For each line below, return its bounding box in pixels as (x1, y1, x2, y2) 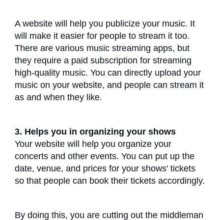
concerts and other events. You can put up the (15, 151, 194, 161)
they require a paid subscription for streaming (15, 55, 192, 65)
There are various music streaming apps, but (15, 43, 190, 53)
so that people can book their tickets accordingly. (15, 175, 205, 186)
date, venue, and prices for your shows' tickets (15, 163, 195, 173)
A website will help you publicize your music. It (15, 18, 195, 28)
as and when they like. (15, 92, 105, 102)
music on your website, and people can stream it (15, 80, 204, 90)
